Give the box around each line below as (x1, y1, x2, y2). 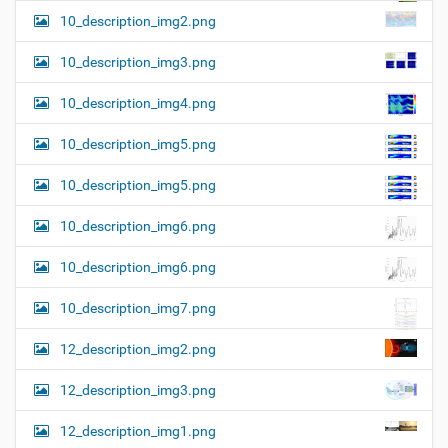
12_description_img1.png (60, 422, 216, 439)
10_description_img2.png (60, 12, 216, 29)
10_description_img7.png (60, 299, 216, 316)
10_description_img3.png (60, 53, 216, 70)
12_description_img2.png (60, 340, 216, 357)
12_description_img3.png (60, 381, 216, 398)
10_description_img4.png (60, 94, 216, 111)
